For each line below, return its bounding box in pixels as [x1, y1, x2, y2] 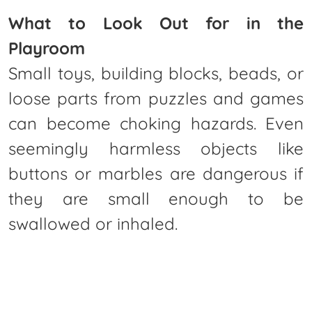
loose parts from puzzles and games [8, 87, 304, 109]
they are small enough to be [8, 187, 304, 209]
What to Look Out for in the [8, 12, 304, 33]
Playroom [8, 37, 85, 58]
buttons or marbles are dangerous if [8, 162, 304, 184]
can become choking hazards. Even [8, 112, 304, 134]
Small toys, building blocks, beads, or [8, 62, 304, 84]
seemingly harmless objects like [8, 137, 304, 159]
